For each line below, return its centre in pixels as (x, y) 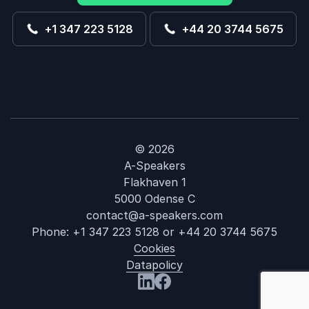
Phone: (52, 232)
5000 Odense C (154, 199)
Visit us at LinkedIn (187, 297)
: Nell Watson (265, 284)
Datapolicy (154, 265)
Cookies (154, 248)
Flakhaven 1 (154, 182)
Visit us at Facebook (208, 297)
